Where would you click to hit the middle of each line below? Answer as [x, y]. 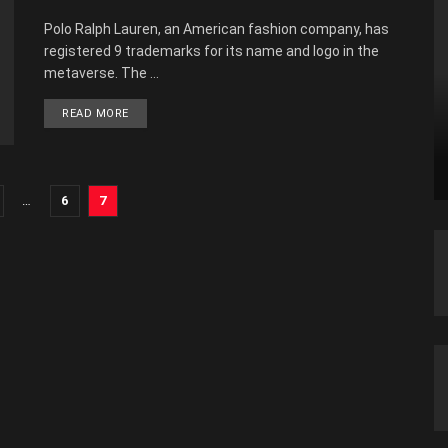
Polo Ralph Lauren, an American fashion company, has [216, 29]
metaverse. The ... [101, 73]
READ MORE [95, 114]
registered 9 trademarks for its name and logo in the [211, 51]
